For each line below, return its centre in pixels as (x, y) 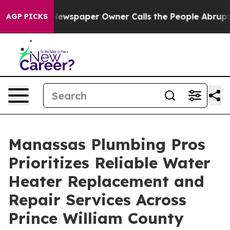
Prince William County (96, 218)
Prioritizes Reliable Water (109, 163)
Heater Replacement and (106, 181)
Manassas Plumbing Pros (107, 144)
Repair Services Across (97, 200)
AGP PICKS (27, 16)
